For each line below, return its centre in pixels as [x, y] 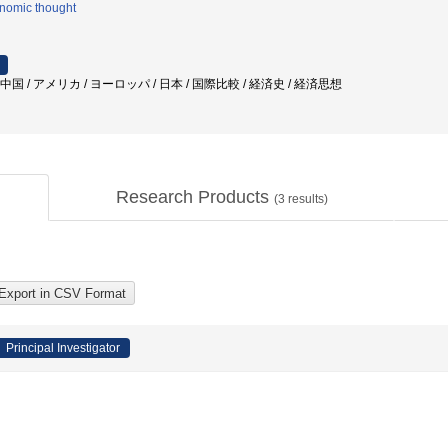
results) [306, 199]
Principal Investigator [63, 348]
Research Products [194, 197]
